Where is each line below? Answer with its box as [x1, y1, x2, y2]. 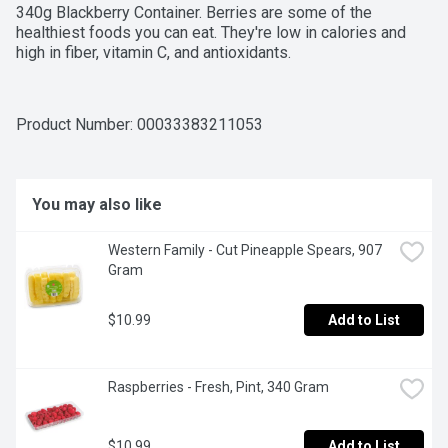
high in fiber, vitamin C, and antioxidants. [16, 43, 291, 63]
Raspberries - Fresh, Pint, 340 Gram [108, 379, 329, 396]
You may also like [32, 195, 162, 215]
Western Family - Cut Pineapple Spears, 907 [108, 242, 382, 259]
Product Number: [16, 115, 137, 135]
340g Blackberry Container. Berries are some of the [16, 3, 372, 23]
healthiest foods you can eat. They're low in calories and [16, 23, 406, 43]
